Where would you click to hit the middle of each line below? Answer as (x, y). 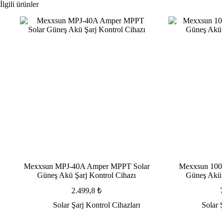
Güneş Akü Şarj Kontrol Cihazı (87, 175)
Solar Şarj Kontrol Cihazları (96, 205)
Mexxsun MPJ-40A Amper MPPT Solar (86, 166)
